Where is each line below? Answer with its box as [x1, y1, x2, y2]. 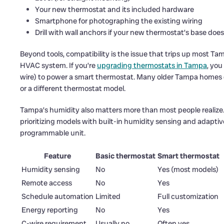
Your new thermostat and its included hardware [35, 4, 194, 15]
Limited [95, 191, 120, 202]
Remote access [21, 178, 72, 188]
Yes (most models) [157, 164, 218, 175]
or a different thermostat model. [20, 83, 125, 94]
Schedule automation [21, 191, 93, 202]
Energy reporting [21, 205, 78, 215]
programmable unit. [20, 128, 85, 138]
